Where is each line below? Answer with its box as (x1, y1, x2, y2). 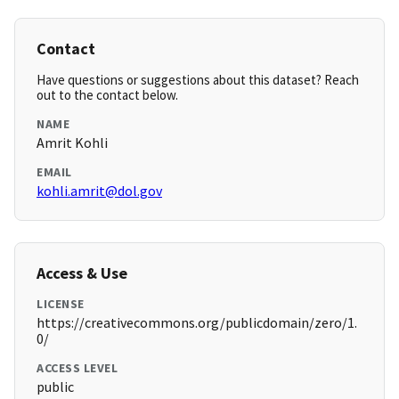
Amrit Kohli (37, 134, 108, 152)
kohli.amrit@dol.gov (37, 182, 162, 200)
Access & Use (37, 263, 127, 284)
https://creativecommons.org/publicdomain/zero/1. (37, 313, 357, 332)
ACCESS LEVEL (37, 360, 118, 377)
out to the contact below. (37, 86, 178, 104)
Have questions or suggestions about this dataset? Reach (37, 71, 359, 89)
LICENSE (37, 296, 85, 313)
